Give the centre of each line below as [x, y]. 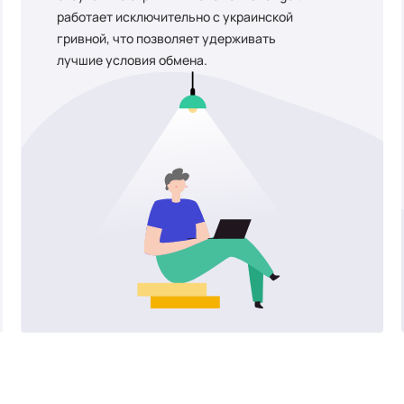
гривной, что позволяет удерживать [167, 38]
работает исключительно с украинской [175, 17]
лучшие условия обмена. [133, 60]
